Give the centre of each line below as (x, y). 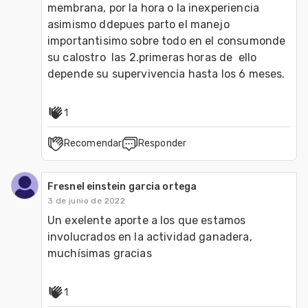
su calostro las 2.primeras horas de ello (152, 57)
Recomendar (93, 143)
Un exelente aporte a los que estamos (147, 220)
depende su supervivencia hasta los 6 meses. (168, 74)
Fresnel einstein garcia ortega (122, 186)
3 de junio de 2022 (87, 200)
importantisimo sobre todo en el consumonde (167, 41)
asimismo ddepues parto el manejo (139, 24)
